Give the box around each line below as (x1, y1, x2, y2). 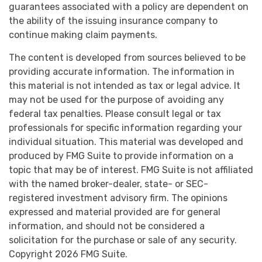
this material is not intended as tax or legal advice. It (9, 80, 240, 92)
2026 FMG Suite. (55, 249, 127, 260)
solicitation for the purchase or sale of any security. (9, 235, 237, 246)
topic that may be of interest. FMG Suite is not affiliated (9, 164, 253, 176)
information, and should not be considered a (9, 220, 205, 232)
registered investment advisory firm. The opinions (9, 192, 227, 204)
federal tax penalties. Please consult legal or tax (9, 108, 221, 120)
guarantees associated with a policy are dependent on (9, 1, 249, 13)
